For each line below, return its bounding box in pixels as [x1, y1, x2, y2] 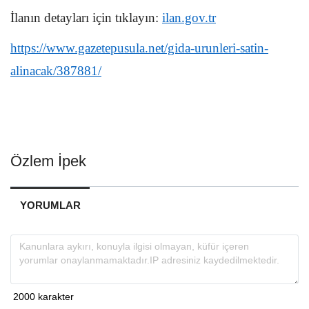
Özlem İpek [10, 152, 86, 170]
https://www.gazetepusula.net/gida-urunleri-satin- [10, 41, 268, 56]
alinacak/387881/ [10, 63, 101, 79]
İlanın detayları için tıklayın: [10, 10, 162, 26]
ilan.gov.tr [162, 10, 216, 26]
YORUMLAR [19, 199, 81, 212]
